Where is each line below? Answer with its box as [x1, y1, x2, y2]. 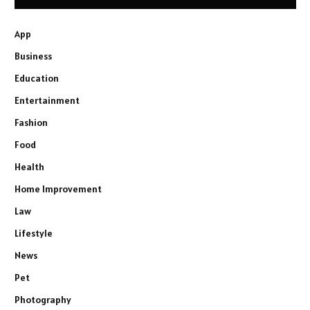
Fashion [15, 116, 48, 129]
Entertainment [15, 93, 80, 107]
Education [15, 71, 59, 84]
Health [15, 160, 44, 173]
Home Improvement [15, 182, 102, 195]
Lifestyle [15, 226, 53, 239]
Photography [15, 293, 71, 306]
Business [15, 49, 52, 62]
